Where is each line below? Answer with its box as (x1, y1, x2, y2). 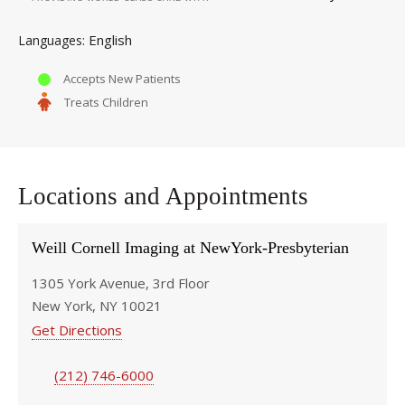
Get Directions (32, 321, 122, 339)
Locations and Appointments (18, 183, 308, 210)
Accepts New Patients (63, 71, 181, 87)
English (89, 31, 132, 49)
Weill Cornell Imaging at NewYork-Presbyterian (32, 239, 349, 257)
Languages (18, 32, 82, 49)
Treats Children (64, 94, 148, 110)
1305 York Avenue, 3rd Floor (32, 274, 210, 292)
